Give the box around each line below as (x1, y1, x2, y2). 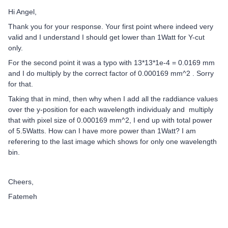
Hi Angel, (8, 7, 37, 16)
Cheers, (8, 177, 34, 186)
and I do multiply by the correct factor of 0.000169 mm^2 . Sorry (8, 69, 214, 77)
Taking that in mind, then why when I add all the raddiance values (8, 94, 218, 103)
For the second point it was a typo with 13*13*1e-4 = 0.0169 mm (8, 58, 215, 67)
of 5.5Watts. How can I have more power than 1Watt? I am (8, 126, 196, 135)
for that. (8, 79, 33, 88)
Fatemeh (8, 192, 37, 201)
